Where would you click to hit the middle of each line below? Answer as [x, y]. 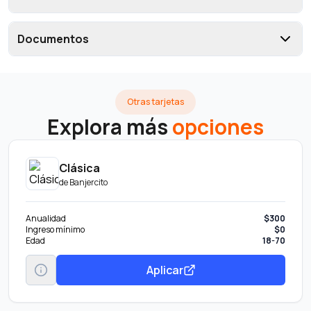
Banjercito [89, 182]
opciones [218, 127]
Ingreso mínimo [55, 229]
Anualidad [46, 218]
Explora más [108, 127]
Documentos [53, 39]
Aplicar [165, 270]
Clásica [79, 168]
